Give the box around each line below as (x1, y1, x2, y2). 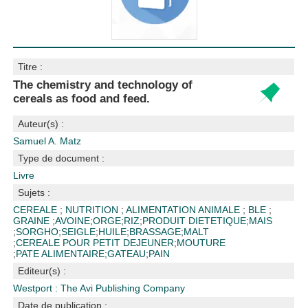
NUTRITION (65, 204, 122, 215)
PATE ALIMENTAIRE (16, 248, 105, 259)
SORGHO (16, 226, 59, 237)
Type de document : (18, 153, 105, 164)
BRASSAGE (129, 226, 181, 237)
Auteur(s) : (18, 118, 65, 129)
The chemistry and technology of (13, 78, 193, 91)
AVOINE (55, 215, 91, 226)
